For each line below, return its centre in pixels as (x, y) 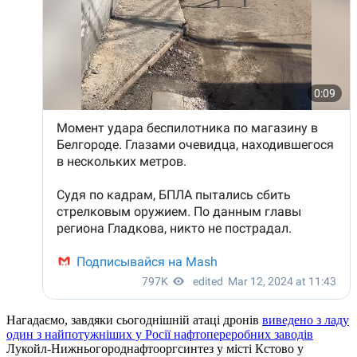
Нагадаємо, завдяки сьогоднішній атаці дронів (134, 320)
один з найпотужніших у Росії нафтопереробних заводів (160, 334)
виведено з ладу (306, 320)
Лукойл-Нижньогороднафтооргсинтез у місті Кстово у (155, 348)
